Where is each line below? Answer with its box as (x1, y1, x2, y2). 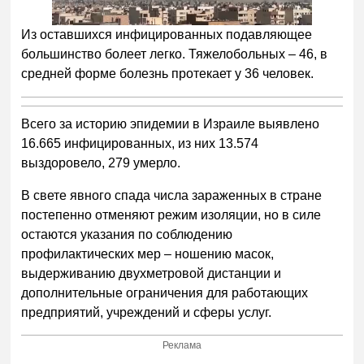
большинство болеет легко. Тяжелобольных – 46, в (21, 46, 328, 61)
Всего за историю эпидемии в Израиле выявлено (21, 116, 320, 131)
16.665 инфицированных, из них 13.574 (21, 136, 259, 150)
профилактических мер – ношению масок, (21, 246, 275, 261)
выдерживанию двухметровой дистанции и (21, 266, 282, 280)
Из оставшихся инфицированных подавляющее (21, 27, 313, 41)
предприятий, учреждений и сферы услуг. (21, 305, 272, 319)
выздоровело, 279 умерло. (21, 155, 181, 170)
